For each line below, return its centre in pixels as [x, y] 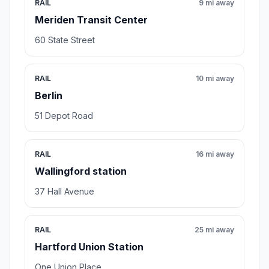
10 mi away [215, 79]
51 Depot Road [64, 116]
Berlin [49, 96]
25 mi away [214, 230]
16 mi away [215, 154]
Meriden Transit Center [91, 20]
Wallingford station [81, 171]
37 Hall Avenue [65, 192]
